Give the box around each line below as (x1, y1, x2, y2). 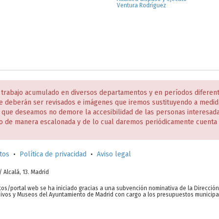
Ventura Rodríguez (117, 2, 166, 9)
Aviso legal (97, 150, 131, 158)
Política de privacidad (20, 150, 87, 158)
